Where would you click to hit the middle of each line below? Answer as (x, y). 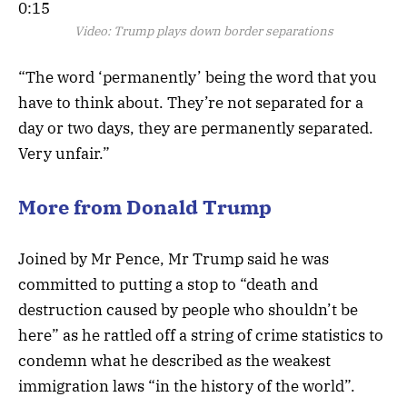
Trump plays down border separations (223, 30)
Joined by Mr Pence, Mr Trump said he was (174, 258)
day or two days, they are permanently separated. (196, 128)
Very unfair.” (64, 153)
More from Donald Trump (145, 208)
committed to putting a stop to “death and (168, 284)
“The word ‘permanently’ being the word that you (198, 77)
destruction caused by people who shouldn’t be (188, 309)
